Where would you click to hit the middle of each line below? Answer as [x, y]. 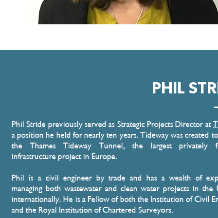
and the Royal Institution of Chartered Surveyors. [93, 210]
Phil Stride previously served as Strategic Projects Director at [112, 124]
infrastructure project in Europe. [64, 156]
